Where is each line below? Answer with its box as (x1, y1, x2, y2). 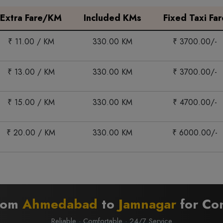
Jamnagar (118, 195, 176, 214)
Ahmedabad (22, 195, 98, 214)
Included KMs (83, 11, 141, 24)
